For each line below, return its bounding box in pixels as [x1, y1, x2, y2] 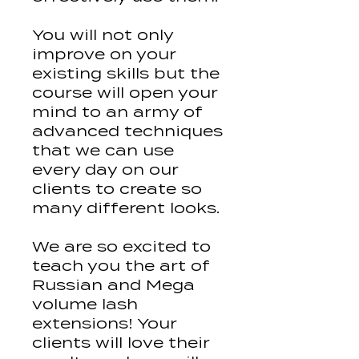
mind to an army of [32, 103, 203, 121]
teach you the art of [32, 257, 210, 275]
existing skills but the [32, 65, 220, 83]
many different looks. [32, 200, 220, 217]
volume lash [32, 296, 138, 313]
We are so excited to [32, 238, 211, 256]
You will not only [32, 26, 173, 44]
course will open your [32, 84, 218, 102]
